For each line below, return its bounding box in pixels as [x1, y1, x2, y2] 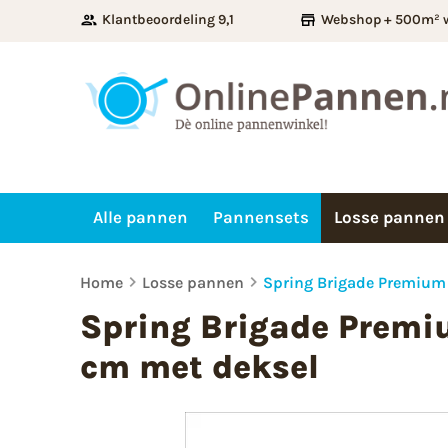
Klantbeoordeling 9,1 [102, 11, 234, 28]
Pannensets [212, 207, 309, 228]
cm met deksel [80, 346, 319, 386]
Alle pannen [92, 207, 188, 228]
